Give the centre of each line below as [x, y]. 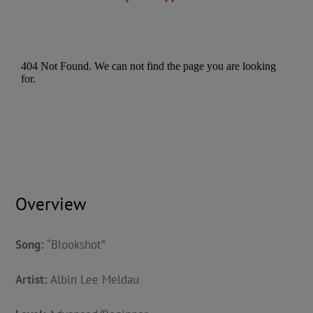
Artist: [31, 279]
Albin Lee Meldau [93, 279]
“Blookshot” [74, 244]
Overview [50, 204]
